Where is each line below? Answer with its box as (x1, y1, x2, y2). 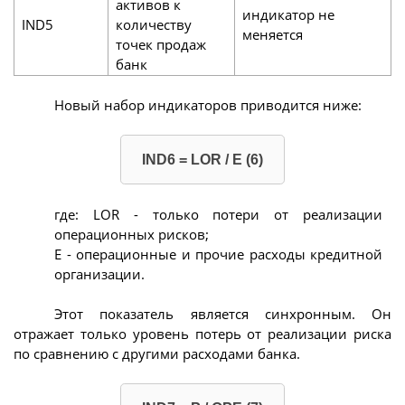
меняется (241, 25, 303, 44)
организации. (54, 264, 145, 283)
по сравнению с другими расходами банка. (14, 344, 300, 363)
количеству (115, 15, 192, 34)
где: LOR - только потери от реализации (54, 204, 382, 223)
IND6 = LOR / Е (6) (142, 152, 263, 168)
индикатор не (241, 5, 334, 24)
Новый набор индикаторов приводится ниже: (54, 96, 362, 115)
